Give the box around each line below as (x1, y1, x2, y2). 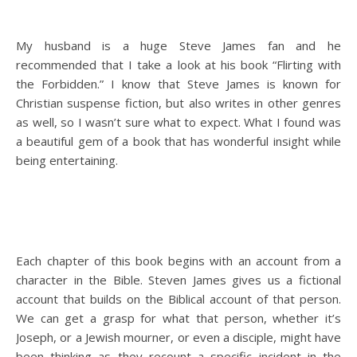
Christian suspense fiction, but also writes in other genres (16, 95, 341, 111)
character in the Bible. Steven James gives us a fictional (16, 272, 341, 288)
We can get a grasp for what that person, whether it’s (16, 310, 341, 326)
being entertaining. (16, 152, 118, 168)
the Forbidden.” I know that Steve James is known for (16, 76, 341, 92)
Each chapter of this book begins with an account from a (16, 253, 341, 269)
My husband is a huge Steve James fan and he (16, 37, 341, 53)
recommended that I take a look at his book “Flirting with (16, 57, 341, 73)
